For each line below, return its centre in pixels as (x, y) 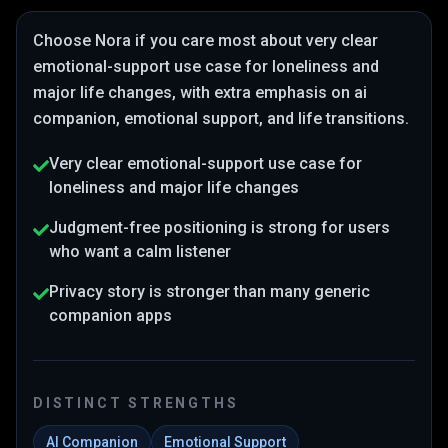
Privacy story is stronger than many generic (209, 291)
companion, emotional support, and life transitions (219, 118)
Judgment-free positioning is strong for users (219, 227)
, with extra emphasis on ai (269, 92)
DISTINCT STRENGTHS (136, 403)
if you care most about (218, 40)
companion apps (110, 315)
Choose (64, 40)
